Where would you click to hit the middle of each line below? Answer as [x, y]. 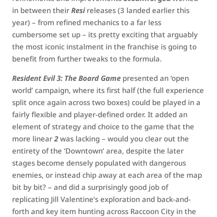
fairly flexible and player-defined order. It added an [100, 114]
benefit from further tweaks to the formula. [87, 59]
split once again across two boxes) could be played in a [106, 102]
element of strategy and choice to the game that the [103, 126]
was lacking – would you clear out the [124, 139]
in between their [42, 10]
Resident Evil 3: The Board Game [66, 78]
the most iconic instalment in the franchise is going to [104, 46]
